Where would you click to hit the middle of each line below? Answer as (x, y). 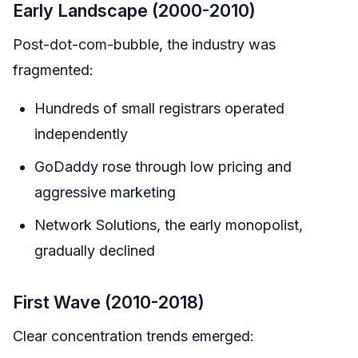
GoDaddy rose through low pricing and (163, 167)
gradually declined (95, 251)
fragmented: (53, 70)
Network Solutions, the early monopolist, (169, 225)
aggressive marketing (105, 193)
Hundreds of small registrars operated (159, 109)
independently (81, 134)
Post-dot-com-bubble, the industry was (144, 45)
